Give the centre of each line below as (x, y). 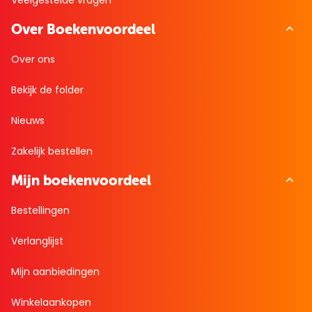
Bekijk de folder (47, 90)
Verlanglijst (37, 241)
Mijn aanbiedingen (55, 272)
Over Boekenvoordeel (83, 29)
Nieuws (28, 121)
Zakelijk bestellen (52, 151)
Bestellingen (40, 211)
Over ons (33, 60)
